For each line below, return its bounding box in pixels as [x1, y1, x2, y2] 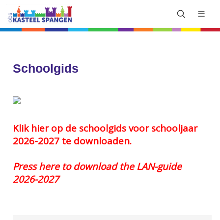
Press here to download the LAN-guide [13, 160, 182, 173]
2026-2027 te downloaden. [13, 135, 132, 147]
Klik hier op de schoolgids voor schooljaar [13, 122, 198, 135]
